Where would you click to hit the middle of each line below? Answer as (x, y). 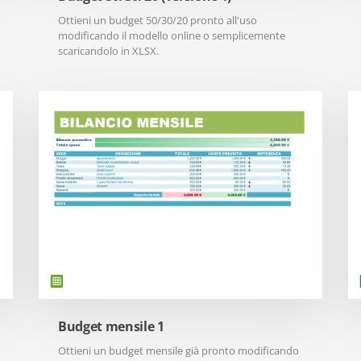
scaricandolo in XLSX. (108, 51)
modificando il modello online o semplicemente (172, 35)
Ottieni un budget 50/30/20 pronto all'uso (158, 20)
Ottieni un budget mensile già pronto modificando (178, 351)
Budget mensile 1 (111, 326)
